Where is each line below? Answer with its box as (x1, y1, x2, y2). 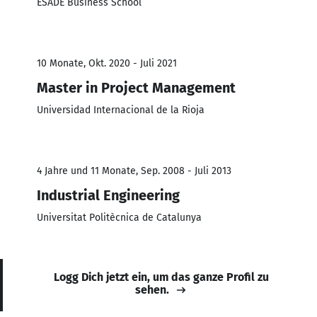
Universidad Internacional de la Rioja (37, 103, 204, 116)
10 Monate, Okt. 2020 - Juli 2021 (37, 57, 177, 69)
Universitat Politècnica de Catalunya (37, 211, 202, 224)
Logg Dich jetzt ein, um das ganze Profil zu (54, 270, 269, 284)
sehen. (135, 282, 169, 296)
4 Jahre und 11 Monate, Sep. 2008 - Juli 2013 (37, 164, 231, 177)
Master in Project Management (37, 79, 236, 96)
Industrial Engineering (37, 186, 180, 204)
